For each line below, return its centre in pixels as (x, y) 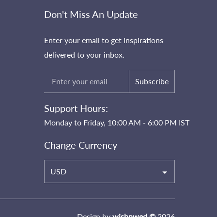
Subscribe (152, 81)
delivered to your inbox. (84, 54)
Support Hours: (76, 108)
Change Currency (81, 145)
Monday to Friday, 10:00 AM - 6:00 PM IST (117, 122)
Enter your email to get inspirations (104, 40)
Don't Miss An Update (91, 14)
